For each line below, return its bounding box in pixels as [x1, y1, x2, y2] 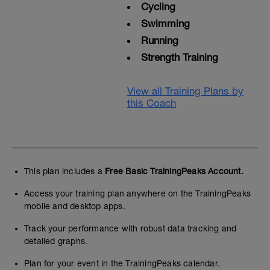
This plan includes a [24, 166, 105, 176]
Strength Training [140, 51, 218, 63]
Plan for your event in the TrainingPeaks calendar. [24, 259, 220, 268]
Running [140, 34, 178, 46]
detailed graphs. [24, 236, 88, 246]
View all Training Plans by [127, 85, 243, 97]
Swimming [140, 17, 190, 30]
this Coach [127, 97, 176, 109]
